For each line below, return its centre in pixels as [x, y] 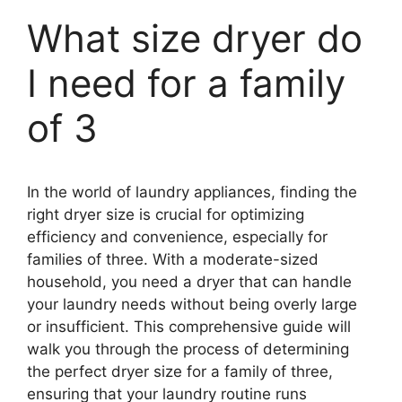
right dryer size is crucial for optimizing [166, 214]
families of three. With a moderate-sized [173, 259]
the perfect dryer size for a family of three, [180, 371]
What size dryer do [195, 38]
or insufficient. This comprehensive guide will [189, 326]
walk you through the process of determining [188, 349]
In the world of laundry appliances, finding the [192, 192]
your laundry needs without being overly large [192, 304]
